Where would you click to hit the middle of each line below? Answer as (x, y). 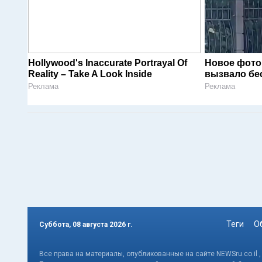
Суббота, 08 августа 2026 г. (86, 224)
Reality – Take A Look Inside (90, 74)
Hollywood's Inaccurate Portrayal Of (108, 63)
